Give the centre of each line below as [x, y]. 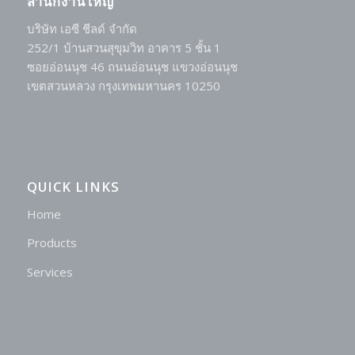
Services [50, 272]
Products [52, 243]
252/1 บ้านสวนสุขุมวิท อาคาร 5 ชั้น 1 [124, 48]
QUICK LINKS [73, 186]
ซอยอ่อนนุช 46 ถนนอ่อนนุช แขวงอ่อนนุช [132, 67]
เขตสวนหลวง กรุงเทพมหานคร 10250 [123, 86]
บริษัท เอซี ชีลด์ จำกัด [82, 29]
